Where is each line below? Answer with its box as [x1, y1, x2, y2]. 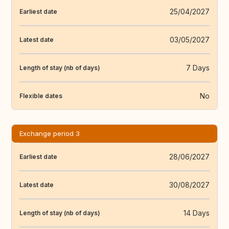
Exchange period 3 [19, 129, 80, 138]
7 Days [186, 63, 210, 73]
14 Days [184, 209, 210, 218]
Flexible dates [19, 91, 62, 100]
